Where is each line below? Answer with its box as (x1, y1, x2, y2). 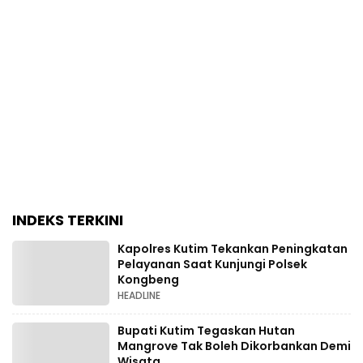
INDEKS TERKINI (12, 209, 123, 230)
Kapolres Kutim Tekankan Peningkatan (117, 241, 348, 258)
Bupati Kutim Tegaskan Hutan (117, 322, 295, 340)
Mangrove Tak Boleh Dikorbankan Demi (117, 338, 351, 355)
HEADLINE (117, 288, 160, 303)
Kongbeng (117, 271, 179, 288)
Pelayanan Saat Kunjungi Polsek (117, 256, 307, 273)
